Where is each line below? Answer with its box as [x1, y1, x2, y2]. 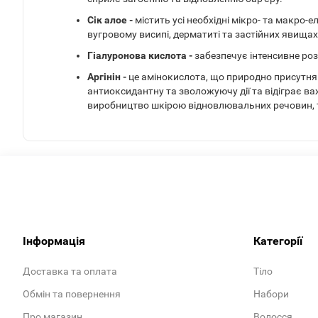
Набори [253, 288, 289, 300]
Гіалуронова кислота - [87, 50, 194, 62]
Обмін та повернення [23, 288, 121, 300]
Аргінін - [87, 71, 126, 83]
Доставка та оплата [23, 265, 117, 278]
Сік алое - [87, 14, 135, 26]
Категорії [253, 234, 302, 248]
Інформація [23, 234, 85, 248]
